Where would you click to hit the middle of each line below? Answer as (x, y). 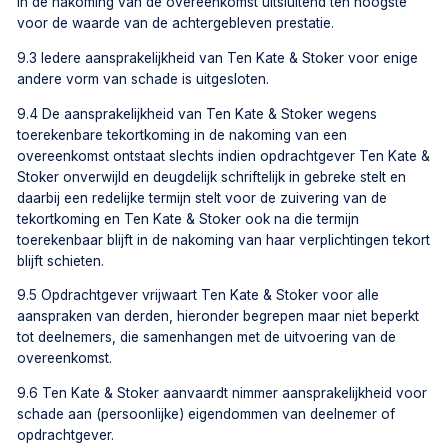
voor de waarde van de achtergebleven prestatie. (176, 23)
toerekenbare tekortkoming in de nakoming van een (182, 134)
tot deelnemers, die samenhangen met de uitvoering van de (207, 337)
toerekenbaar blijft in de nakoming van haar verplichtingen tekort (224, 239)
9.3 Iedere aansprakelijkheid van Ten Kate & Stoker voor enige (218, 57)
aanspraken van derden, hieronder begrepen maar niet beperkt (218, 316)
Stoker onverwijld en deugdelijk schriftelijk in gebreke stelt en (212, 176)
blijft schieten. (61, 260)
